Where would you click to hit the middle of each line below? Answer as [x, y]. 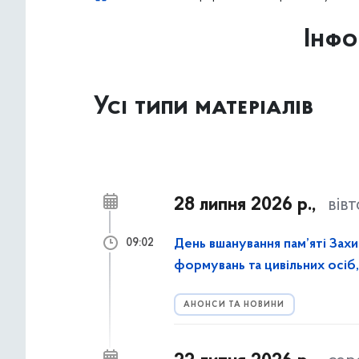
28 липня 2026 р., [245, 205]
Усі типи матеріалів [204, 107]
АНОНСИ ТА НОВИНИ [234, 305]
